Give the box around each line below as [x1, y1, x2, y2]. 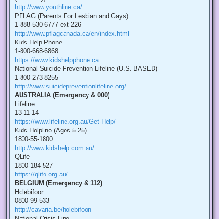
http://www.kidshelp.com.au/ [15, 144, 94, 152]
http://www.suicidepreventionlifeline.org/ [15, 83, 126, 90]
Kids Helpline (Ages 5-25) [15, 127, 87, 134]
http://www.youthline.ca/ [15, 3, 82, 11]
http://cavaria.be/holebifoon [15, 206, 91, 214]
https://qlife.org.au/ [15, 171, 68, 178]
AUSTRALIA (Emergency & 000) [15, 91, 109, 99]
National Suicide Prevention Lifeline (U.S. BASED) [15, 65, 157, 73]
